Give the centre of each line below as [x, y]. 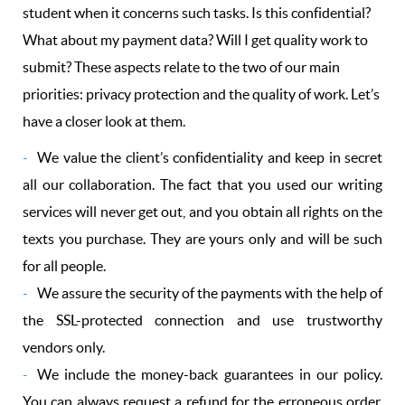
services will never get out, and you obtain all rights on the [202, 212]
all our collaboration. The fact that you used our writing [202, 184]
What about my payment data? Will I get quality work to [195, 40]
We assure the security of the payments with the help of [210, 293]
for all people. [64, 266]
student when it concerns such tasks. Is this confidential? [197, 13]
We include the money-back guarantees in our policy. [210, 374]
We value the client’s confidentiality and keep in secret [210, 157]
